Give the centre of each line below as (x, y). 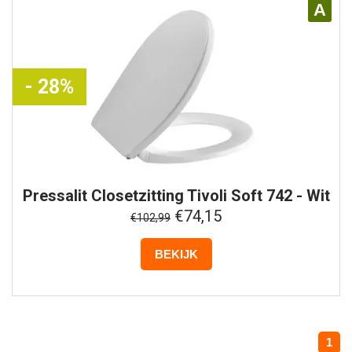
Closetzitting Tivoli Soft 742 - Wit (208, 195)
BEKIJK (176, 254)
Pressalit (55, 195)
